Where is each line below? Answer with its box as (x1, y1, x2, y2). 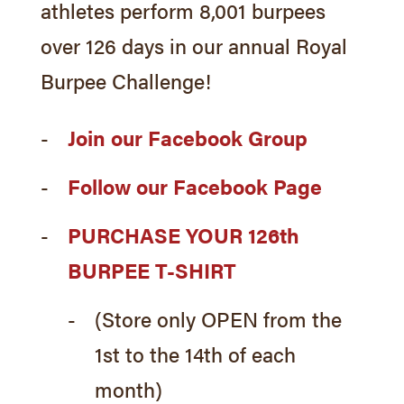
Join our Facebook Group (67, 122, 308, 152)
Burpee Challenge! (40, 65, 211, 96)
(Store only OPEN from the (94, 303, 342, 334)
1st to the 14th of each (94, 338, 296, 369)
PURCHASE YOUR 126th (67, 219, 299, 250)
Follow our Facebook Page (67, 170, 322, 201)
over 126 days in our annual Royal (40, 30, 347, 60)
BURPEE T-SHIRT (67, 254, 236, 285)
